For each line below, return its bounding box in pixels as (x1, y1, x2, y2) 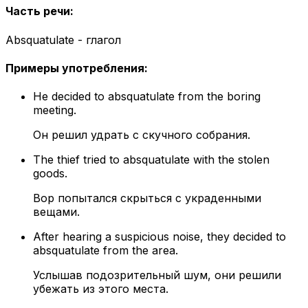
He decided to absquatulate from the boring (33, 89, 261, 104)
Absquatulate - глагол (5, 32, 121, 47)
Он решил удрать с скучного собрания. (33, 128, 250, 142)
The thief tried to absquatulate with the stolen (33, 153, 269, 167)
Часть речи (5, 4, 70, 19)
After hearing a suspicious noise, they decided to (33, 230, 286, 244)
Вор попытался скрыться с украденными (33, 191, 261, 206)
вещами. (33, 205, 80, 219)
